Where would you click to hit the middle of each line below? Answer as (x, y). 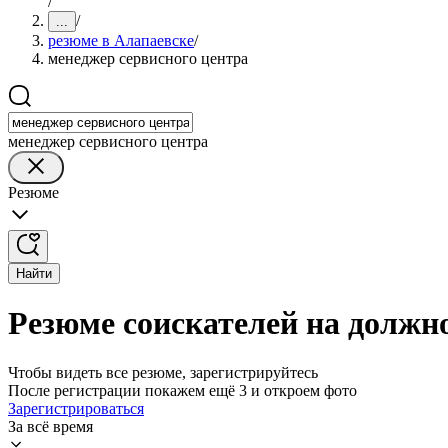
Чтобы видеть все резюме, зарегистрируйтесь (163, 372)
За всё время (50, 426)
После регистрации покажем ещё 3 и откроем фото (182, 390)
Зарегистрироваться (76, 408)
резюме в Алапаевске (121, 40)
